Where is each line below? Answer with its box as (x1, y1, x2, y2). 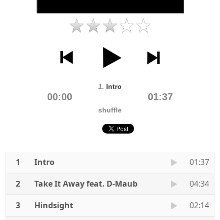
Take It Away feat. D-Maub (34, 178, 137, 189)
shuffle (98, 106, 122, 114)
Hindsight (34, 200, 73, 211)
